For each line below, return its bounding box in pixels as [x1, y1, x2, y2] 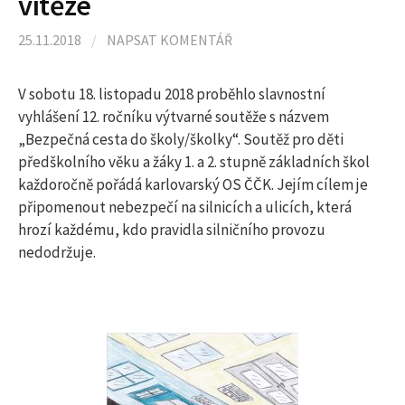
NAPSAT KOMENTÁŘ [107, 31, 232, 49]
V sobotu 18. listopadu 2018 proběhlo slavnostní [18, 84, 325, 104]
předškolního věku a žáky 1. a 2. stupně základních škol [18, 152, 370, 172]
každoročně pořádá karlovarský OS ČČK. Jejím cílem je [18, 174, 368, 194]
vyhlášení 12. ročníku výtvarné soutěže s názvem [18, 107, 329, 127]
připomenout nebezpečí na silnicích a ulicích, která [18, 197, 352, 217]
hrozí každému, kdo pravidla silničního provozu [18, 220, 325, 240]
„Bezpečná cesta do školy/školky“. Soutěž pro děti [18, 129, 344, 149]
